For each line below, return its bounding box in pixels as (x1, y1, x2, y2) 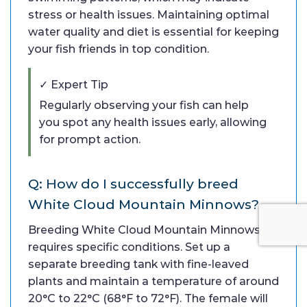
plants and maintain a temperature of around (28, 275, 279, 288)
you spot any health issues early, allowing (39, 116, 267, 130)
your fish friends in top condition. (28, 42, 209, 56)
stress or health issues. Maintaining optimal (28, 8, 269, 22)
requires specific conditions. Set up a (28, 241, 230, 254)
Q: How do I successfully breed (28, 175, 238, 193)
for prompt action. (39, 133, 140, 147)
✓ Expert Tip (39, 78, 108, 92)
